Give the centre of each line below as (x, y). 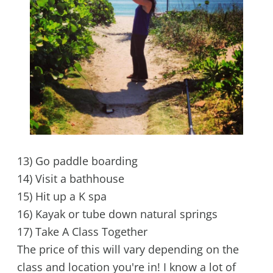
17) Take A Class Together (82, 232)
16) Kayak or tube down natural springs (117, 214)
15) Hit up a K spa (62, 197)
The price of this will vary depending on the (128, 250)
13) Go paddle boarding (77, 161)
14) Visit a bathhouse (70, 179)
